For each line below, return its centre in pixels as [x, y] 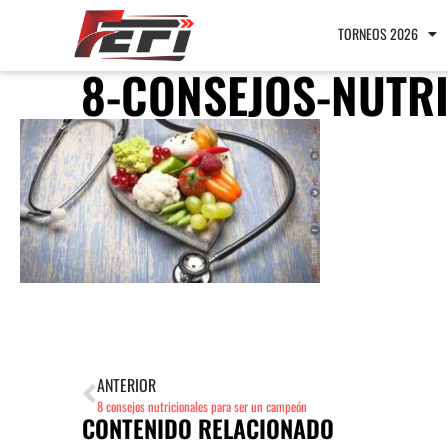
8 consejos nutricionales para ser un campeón [202, 407]
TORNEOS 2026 [378, 33]
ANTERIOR [126, 385]
